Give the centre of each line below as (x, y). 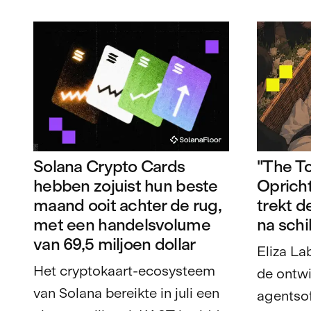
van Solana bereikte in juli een (126, 293)
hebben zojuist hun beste (126, 186)
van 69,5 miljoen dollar (115, 244)
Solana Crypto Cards (109, 167)
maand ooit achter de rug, (127, 205)
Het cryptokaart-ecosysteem (124, 271)
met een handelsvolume (122, 225)
